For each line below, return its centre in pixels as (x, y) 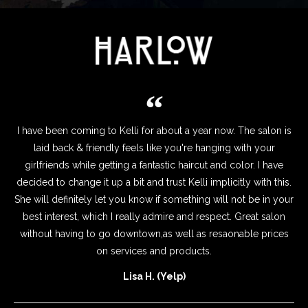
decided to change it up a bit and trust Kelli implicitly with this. (154, 182)
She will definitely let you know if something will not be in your (154, 199)
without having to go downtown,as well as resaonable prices (154, 233)
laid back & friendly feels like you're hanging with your (154, 147)
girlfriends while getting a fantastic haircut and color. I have (154, 165)
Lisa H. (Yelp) (154, 276)
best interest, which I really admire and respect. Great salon (154, 216)
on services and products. (154, 251)
